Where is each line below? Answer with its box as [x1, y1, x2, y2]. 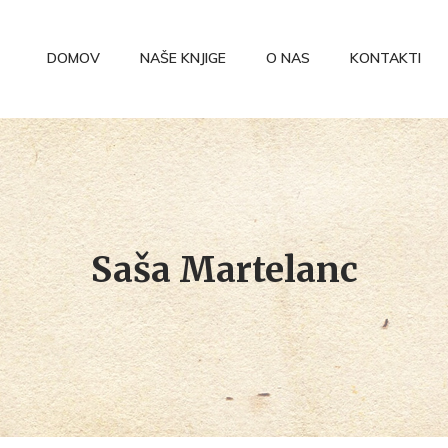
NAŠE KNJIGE [140, 49, 226, 67]
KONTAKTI [350, 49, 421, 67]
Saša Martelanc [90, 248, 358, 292]
